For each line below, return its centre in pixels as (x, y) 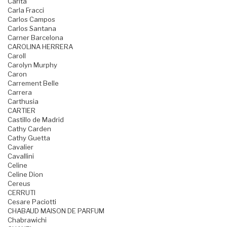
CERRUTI (22, 193)
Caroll (17, 56)
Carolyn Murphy (32, 65)
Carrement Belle (33, 83)
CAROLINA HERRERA (40, 47)
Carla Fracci (26, 10)
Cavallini (21, 156)
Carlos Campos (31, 20)
